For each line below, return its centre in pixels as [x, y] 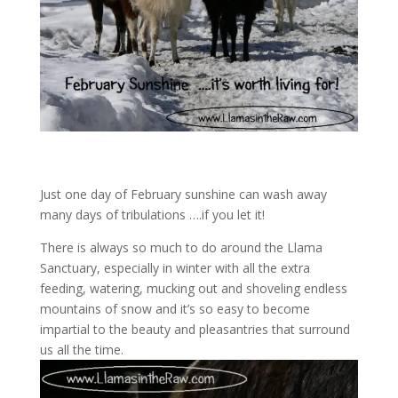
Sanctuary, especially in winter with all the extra [175, 268]
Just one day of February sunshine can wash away [183, 194]
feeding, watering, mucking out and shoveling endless [193, 288]
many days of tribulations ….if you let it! [152, 215]
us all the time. [81, 350]
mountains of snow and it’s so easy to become [175, 309]
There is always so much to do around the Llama [181, 247]
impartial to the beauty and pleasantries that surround [195, 329]
